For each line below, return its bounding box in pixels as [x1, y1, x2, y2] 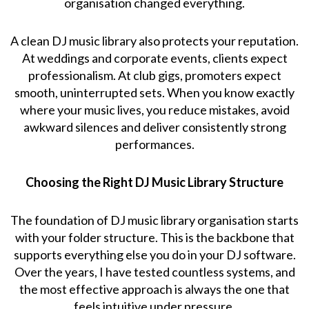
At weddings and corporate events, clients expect [21, 50, 288, 66]
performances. [114, 136, 195, 152]
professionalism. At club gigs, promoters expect [28, 67, 281, 83]
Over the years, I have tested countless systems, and [14, 263, 295, 279]
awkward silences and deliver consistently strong [23, 119, 286, 134]
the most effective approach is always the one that [19, 281, 290, 297]
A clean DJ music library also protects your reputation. [10, 32, 299, 48]
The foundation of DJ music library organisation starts [10, 212, 299, 228]
